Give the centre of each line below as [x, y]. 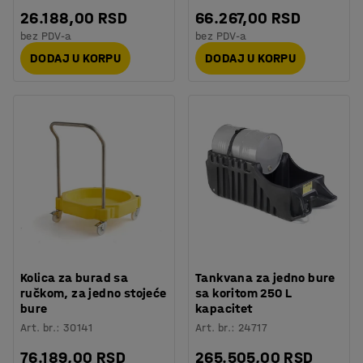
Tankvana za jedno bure [265, 277]
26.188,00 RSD [74, 18]
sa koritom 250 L [243, 293]
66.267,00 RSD [248, 18]
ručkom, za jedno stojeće [94, 293]
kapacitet [224, 308]
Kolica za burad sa [75, 277]
